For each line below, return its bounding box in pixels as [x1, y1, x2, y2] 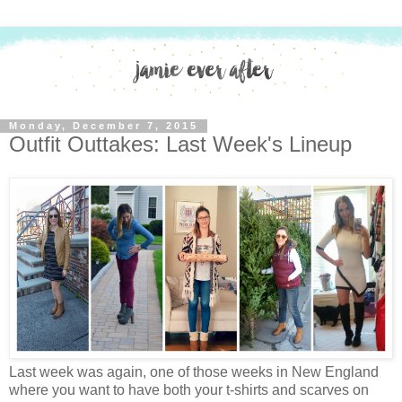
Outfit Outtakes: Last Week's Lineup [9, 131, 352, 156]
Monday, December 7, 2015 [9, 120, 198, 132]
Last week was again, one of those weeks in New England [9, 364, 379, 380]
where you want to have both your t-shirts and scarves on [9, 382, 369, 398]
